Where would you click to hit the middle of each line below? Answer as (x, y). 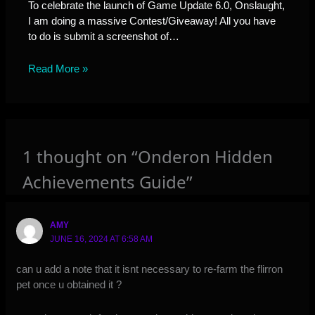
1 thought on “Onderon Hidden (148, 157)
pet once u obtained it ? (69, 285)
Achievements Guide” (108, 182)
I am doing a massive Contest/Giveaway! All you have (152, 21)
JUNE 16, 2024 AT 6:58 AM (102, 239)
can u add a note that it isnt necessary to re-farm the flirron (150, 269)
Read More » (58, 69)
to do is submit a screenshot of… (104, 37)
